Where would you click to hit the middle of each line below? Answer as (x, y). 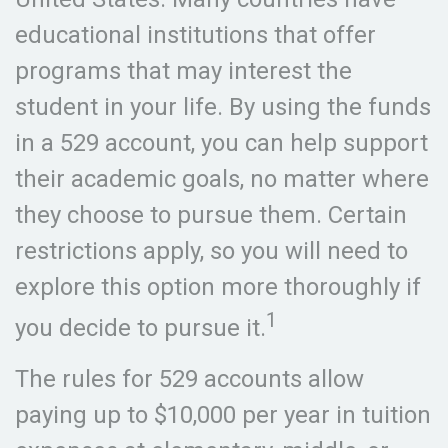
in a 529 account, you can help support (221, 143)
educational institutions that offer (195, 35)
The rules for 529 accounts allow (189, 379)
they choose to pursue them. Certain (211, 215)
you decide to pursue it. (140, 328)
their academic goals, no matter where (222, 179)
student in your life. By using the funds (223, 107)
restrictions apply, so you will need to (211, 251)
